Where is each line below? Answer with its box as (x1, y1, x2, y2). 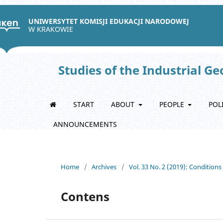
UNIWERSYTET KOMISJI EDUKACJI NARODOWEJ (28, 16, 189, 26)
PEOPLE (159, 100, 186, 109)
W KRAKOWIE (28, 24, 73, 34)
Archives (92, 162, 116, 171)
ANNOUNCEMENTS (53, 119, 117, 129)
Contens (61, 188, 110, 205)
